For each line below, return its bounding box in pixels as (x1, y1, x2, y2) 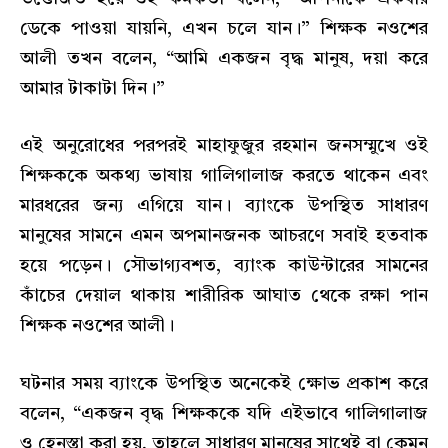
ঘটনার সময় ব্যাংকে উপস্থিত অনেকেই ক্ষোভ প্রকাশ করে (20, 374, 428, 393)
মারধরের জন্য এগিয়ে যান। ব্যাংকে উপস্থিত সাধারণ (20, 197, 428, 216)
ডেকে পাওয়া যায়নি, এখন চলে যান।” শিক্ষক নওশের (20, 19, 428, 38)
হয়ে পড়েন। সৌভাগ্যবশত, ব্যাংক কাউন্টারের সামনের (20, 257, 428, 276)
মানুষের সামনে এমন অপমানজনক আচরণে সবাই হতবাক (20, 227, 428, 246)
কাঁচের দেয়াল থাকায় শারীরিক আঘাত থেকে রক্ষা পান (20, 287, 428, 306)
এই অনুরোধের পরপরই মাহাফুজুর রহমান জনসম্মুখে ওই (20, 137, 428, 156)
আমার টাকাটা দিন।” (20, 79, 165, 98)
